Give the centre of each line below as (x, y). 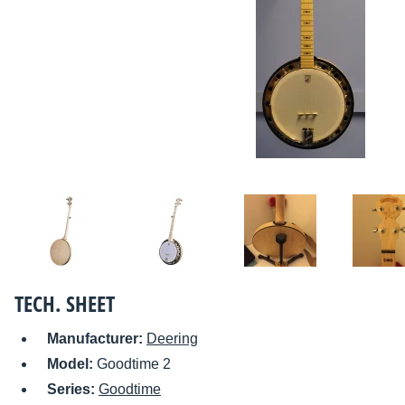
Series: (73, 390)
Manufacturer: (97, 339)
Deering (172, 339)
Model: (72, 364)
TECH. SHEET (65, 304)
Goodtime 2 (134, 364)
